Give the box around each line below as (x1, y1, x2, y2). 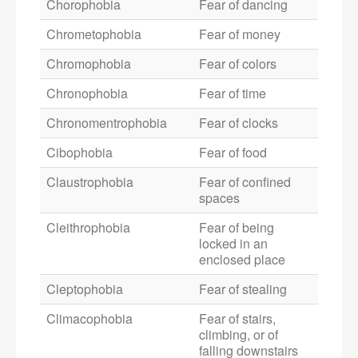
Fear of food (199, 143, 267, 162)
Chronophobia (46, 84, 128, 103)
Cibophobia (46, 143, 113, 162)
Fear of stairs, (199, 309, 276, 328)
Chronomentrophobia (46, 113, 167, 133)
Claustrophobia (46, 173, 133, 192)
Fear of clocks (199, 113, 278, 133)
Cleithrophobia (46, 218, 130, 237)
